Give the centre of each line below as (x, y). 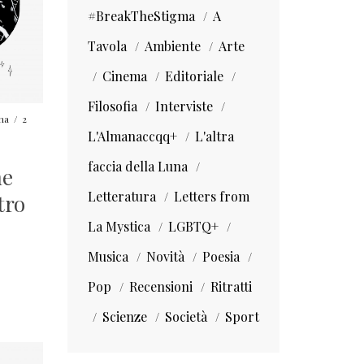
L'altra (214, 136)
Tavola (107, 46)
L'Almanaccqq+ (132, 136)
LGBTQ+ (193, 226)
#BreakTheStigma (141, 16)
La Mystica (119, 226)
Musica (108, 256)
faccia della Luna (137, 166)
